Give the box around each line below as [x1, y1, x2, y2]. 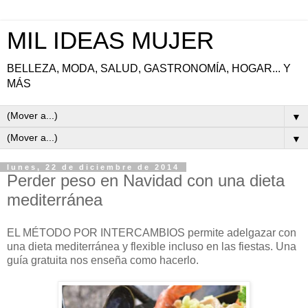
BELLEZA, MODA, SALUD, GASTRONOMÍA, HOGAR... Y [7, 63, 291, 74]
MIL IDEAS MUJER [7, 27, 214, 54]
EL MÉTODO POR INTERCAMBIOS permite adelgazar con [7, 226, 296, 239]
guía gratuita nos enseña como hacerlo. [7, 254, 199, 266]
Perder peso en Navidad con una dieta [7, 171, 285, 190]
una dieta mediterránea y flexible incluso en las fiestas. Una [7, 240, 296, 252]
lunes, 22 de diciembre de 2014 [7, 163, 179, 171]
